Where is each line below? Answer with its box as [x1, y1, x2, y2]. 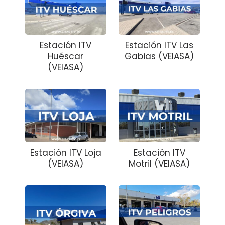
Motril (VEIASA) [129, 157, 190, 170]
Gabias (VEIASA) [125, 50, 194, 62]
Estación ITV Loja [30, 146, 101, 159]
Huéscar [48, 50, 84, 62]
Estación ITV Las [125, 39, 194, 51]
